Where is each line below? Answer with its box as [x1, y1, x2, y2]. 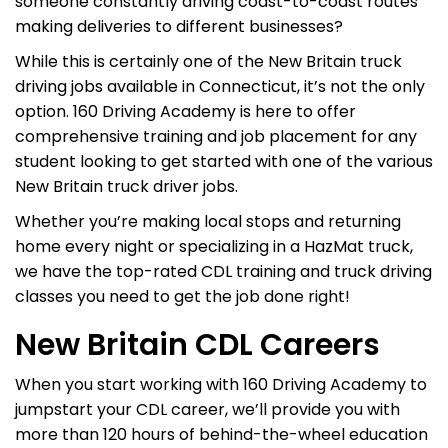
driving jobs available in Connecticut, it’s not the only [15, 75, 425, 98]
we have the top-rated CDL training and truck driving [15, 260, 432, 283]
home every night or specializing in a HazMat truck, [15, 235, 413, 258]
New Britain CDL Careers [15, 324, 380, 366]
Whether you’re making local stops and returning [15, 210, 401, 233]
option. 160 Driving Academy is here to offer [15, 100, 356, 123]
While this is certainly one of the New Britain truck [15, 50, 402, 73]
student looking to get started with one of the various [15, 150, 433, 173]
